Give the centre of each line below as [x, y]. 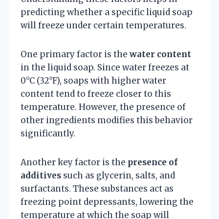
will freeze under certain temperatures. [103, 25]
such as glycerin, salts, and [118, 175]
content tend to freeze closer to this [96, 94]
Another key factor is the [74, 162]
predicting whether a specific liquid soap [107, 12]
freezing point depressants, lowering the [107, 202]
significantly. [48, 133]
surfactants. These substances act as [97, 188]
